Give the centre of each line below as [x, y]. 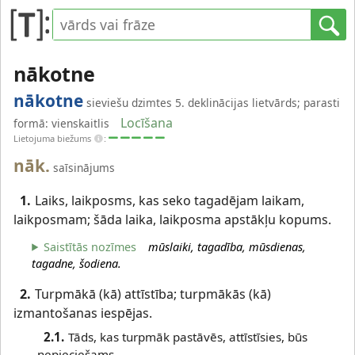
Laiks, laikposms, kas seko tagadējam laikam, [169, 201]
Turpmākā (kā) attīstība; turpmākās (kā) [153, 294]
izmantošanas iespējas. [83, 313]
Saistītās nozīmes [90, 246]
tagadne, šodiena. [77, 263]
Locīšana [147, 123]
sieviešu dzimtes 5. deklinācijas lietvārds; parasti [213, 103]
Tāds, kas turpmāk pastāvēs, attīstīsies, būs [187, 337]
